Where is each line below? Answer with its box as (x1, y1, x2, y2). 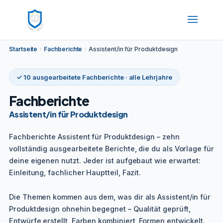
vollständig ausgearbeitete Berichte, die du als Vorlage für (9, 144, 214, 153)
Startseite (9, 45, 38, 53)
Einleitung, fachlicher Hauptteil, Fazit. (9, 168, 141, 177)
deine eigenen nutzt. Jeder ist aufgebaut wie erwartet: (9, 156, 201, 165)
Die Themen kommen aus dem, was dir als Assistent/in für (9, 192, 211, 201)
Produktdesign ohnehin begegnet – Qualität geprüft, (9, 204, 191, 213)
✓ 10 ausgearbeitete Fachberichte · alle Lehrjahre (16, 73, 172, 81)
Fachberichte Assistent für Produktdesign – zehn (9, 132, 180, 141)
